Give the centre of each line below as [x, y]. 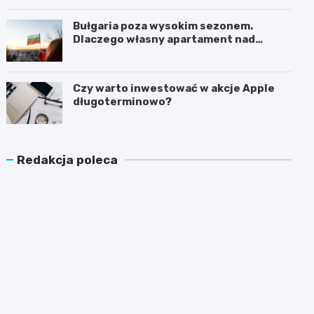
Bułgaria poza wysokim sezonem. [163, 26]
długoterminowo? [123, 101]
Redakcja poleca [68, 159]
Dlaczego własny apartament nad [164, 39]
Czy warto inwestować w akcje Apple [174, 88]
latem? [93, 66]
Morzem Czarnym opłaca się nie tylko [174, 52]
